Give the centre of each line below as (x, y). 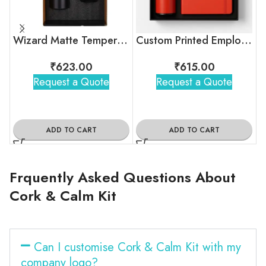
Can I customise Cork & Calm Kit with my (137, 247)
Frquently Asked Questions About (123, 177)
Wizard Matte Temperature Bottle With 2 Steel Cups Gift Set (122, 40)
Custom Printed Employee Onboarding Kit (246, 40)
